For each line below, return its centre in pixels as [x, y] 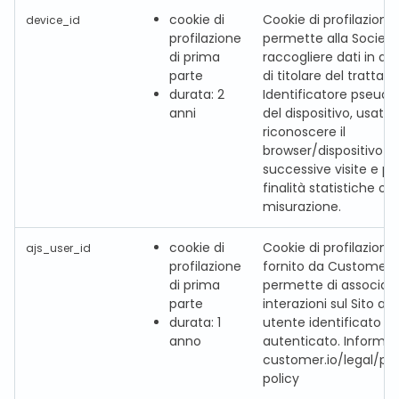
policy [281, 379]
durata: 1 [195, 322]
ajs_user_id [58, 248]
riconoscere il [304, 132]
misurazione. [302, 207]
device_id [53, 20]
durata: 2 [197, 94]
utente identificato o [328, 322]
